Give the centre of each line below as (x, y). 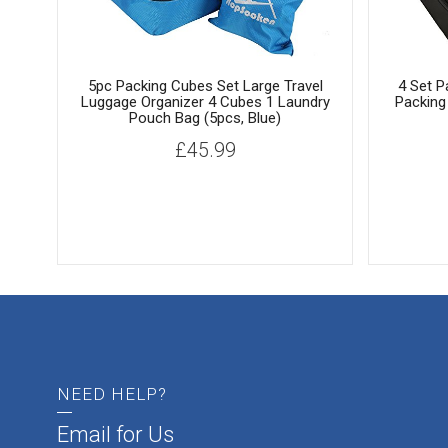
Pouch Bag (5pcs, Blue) (205, 117)
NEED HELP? (112, 393)
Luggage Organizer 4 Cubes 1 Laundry (205, 101)
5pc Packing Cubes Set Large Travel (205, 85)
